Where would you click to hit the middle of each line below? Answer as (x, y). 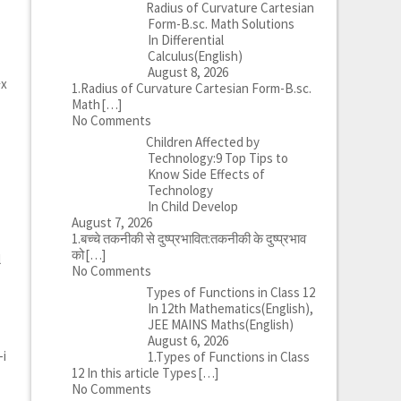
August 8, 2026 (188, 72)
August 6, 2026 (188, 341)
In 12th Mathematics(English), (230, 308)
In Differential (185, 40)
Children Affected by (202, 142)
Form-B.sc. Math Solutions (221, 24)
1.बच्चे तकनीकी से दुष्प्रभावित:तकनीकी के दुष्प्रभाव (188, 239)
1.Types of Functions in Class (228, 357)
